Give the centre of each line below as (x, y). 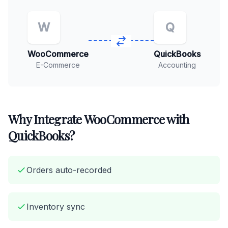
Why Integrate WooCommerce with (99, 119)
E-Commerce (58, 65)
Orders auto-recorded (69, 170)
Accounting (177, 65)
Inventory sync (56, 207)
